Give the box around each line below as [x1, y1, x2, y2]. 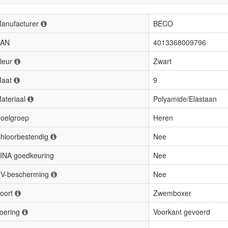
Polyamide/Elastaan [153, 94, 217, 104]
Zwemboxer [153, 188, 191, 198]
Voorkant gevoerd [153, 207, 210, 217]
